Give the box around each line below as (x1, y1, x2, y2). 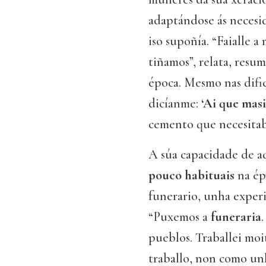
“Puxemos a (148, 209, 211, 225)
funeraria (211, 209, 261, 225)
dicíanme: (148, 96, 201, 112)
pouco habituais (148, 167, 235, 183)
